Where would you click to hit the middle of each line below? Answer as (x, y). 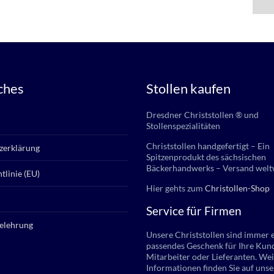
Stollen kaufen (188, 88)
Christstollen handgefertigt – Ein (208, 146)
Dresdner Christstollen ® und (202, 115)
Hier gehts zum (176, 188)
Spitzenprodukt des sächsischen (206, 157)
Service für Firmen (194, 211)
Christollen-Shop (237, 188)
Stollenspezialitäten (183, 126)
